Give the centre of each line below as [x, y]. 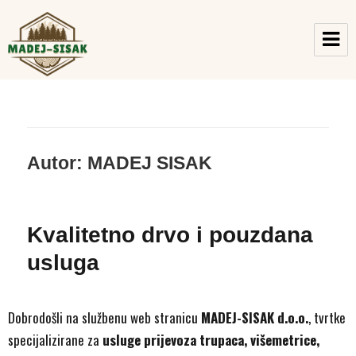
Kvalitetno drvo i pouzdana [170, 235]
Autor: [58, 163]
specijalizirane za [55, 340]
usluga [64, 263]
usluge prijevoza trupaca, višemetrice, [211, 340]
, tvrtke [327, 318]
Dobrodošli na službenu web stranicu [104, 318]
